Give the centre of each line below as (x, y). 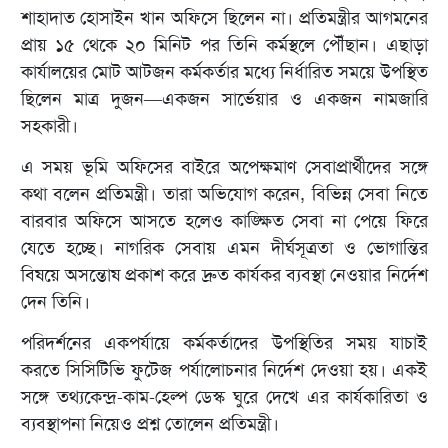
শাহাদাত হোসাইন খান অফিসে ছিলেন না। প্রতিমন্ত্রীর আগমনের (224, 18)
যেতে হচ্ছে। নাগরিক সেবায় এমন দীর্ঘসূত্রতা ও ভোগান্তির (224, 248)
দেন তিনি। (55, 302)
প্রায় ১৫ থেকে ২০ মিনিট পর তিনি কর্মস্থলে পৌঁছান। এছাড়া (224, 45)
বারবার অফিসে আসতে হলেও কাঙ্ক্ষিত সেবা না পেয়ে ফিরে (224, 221)
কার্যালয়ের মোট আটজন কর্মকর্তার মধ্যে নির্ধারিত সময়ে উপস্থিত (224, 72)
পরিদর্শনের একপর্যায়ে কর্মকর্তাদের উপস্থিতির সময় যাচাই (224, 343)
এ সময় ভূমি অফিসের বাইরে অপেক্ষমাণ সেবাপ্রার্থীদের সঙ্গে (224, 167)
